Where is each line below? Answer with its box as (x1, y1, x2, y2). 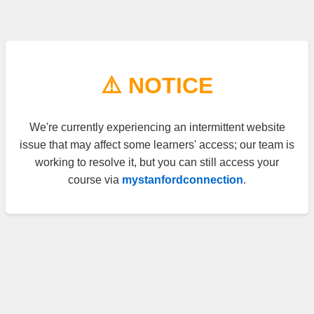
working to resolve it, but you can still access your (35, 156, 279, 169)
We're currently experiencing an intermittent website (29, 121, 285, 134)
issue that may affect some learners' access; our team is (20, 139, 294, 151)
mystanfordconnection (122, 174, 243, 186)
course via (68, 174, 122, 186)
